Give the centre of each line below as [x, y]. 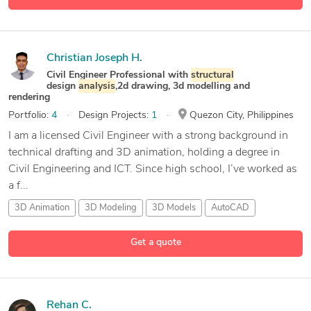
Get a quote [155, 242]
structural [212, 75]
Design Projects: [115, 115]
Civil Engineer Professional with [119, 75]
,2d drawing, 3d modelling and [183, 86]
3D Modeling [111, 208]
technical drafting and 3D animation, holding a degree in [144, 152]
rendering [29, 97]
